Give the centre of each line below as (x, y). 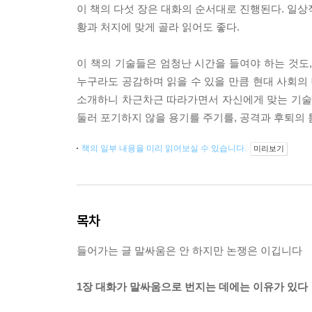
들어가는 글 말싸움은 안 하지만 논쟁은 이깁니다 (189, 251)
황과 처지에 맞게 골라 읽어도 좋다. (158, 27)
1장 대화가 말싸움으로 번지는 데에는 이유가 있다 (192, 287)
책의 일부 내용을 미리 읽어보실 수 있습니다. (165, 149)
